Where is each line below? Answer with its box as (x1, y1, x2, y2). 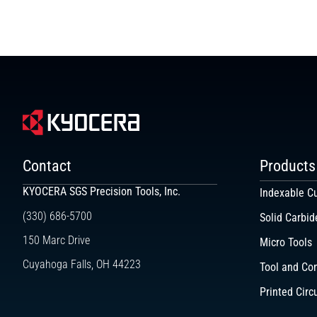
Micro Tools (260, 236, 312, 250)
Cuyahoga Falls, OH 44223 (23, 258, 141, 272)
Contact (23, 156, 71, 175)
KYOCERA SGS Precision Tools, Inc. (23, 185, 180, 199)
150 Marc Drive (23, 234, 90, 248)
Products (260, 156, 316, 175)
